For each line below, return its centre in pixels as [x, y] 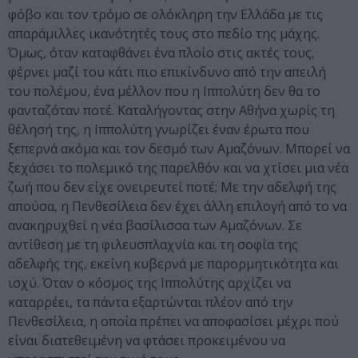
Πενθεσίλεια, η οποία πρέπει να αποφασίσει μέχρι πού [173, 322]
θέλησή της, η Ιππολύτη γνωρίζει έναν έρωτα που [159, 130]
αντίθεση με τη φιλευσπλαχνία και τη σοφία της [153, 245]
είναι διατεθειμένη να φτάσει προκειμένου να [147, 341]
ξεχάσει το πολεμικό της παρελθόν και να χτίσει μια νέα [178, 168]
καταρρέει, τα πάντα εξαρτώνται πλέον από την [151, 302]
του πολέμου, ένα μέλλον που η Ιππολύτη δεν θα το [164, 91]
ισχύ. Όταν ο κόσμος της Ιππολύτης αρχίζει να [149, 283]
